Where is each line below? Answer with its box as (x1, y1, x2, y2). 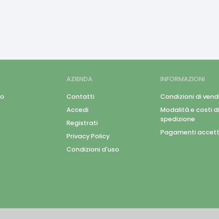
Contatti (66, 92, 94, 101)
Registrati (66, 119, 98, 128)
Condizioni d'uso (66, 145, 119, 154)
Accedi (66, 106, 88, 114)
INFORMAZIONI (160, 75, 205, 83)
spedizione (160, 115, 195, 124)
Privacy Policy (66, 132, 109, 141)
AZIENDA (66, 75, 92, 83)
